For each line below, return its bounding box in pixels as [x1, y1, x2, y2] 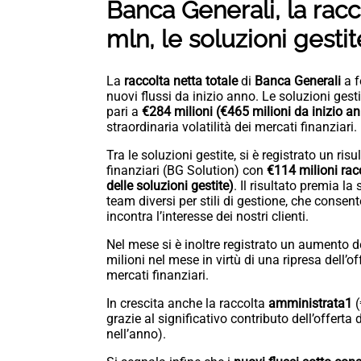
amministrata [268, 296, 345, 312]
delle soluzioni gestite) [106, 178, 234, 194]
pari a [106, 104, 142, 120]
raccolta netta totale [124, 73, 241, 89]
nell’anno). [106, 326, 166, 342]
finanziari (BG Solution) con [106, 163, 267, 179]
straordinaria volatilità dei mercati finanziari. [106, 119, 357, 135]
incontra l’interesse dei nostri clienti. [106, 209, 309, 225]
